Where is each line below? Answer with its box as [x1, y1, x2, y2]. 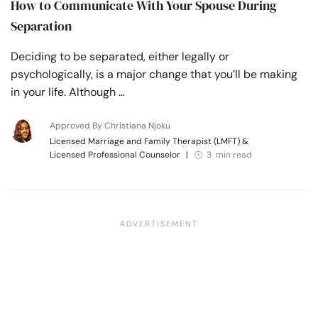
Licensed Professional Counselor [49, 148, 182, 160]
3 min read [206, 148, 252, 160]
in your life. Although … [11, 84, 125, 99]
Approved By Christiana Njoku [49, 119, 170, 131]
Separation [11, 16, 72, 35]
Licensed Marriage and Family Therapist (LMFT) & [49, 135, 248, 147]
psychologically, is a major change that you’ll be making [11, 66, 297, 82]
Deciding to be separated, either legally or [11, 48, 229, 64]
